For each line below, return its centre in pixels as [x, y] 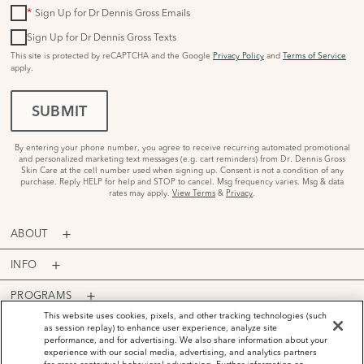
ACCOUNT [37, 325]
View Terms [194, 193]
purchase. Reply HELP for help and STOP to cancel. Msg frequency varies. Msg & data [182, 181]
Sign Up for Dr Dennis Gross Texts [102, 37]
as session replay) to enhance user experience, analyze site [161, 328]
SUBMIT [60, 112]
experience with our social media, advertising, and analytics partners [181, 352]
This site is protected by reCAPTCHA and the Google [112, 55]
